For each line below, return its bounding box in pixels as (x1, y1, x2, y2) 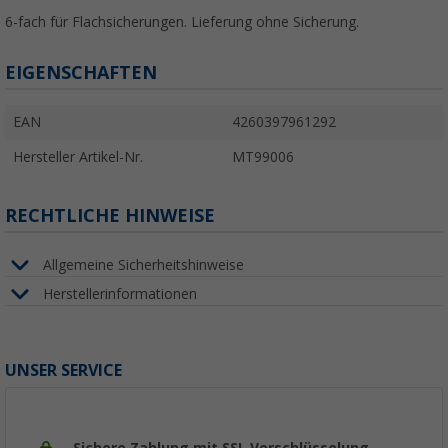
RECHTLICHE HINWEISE (5, 205, 215, 227)
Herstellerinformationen (43, 285, 197, 302)
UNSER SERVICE (5, 361, 122, 381)
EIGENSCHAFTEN (5, 62, 157, 84)
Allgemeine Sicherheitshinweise (43, 256, 244, 273)
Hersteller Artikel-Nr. (13, 149, 143, 166)
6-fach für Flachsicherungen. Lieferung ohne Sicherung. (5, 14, 359, 31)
